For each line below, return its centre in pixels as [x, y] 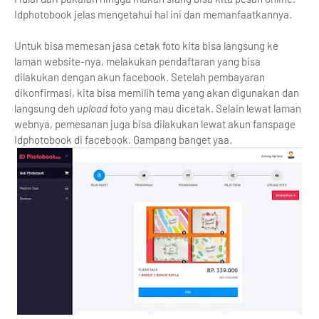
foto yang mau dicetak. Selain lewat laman [204, 108]
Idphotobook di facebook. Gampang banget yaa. [123, 139]
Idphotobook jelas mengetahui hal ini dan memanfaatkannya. [153, 14]
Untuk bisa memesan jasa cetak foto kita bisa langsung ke [146, 45]
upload [92, 108]
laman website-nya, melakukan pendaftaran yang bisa [137, 61]
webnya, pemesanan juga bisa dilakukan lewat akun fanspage [155, 124]
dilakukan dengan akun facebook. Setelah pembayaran [140, 77]
